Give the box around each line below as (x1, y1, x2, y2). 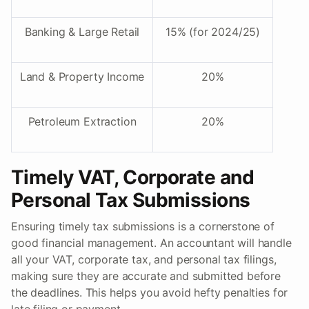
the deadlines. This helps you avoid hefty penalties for (11, 286, 288, 300)
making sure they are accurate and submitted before (11, 269, 281, 283)
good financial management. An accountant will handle (11, 236, 292, 250)
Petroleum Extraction (28, 114, 137, 129)
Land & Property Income (19, 70, 145, 84)
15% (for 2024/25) (165, 25, 261, 39)
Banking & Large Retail (24, 25, 140, 39)
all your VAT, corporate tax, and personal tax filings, (11, 252, 277, 267)
